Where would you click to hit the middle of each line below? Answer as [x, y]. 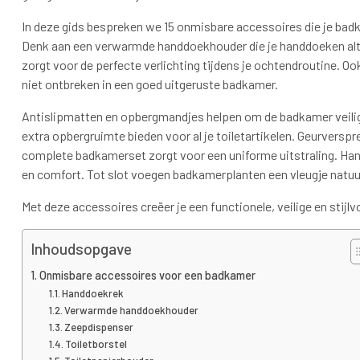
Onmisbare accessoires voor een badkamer [147, 276]
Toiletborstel [96, 344]
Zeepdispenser [99, 327]
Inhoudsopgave [81, 249]
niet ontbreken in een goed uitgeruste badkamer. [150, 84]
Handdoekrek [93, 294]
